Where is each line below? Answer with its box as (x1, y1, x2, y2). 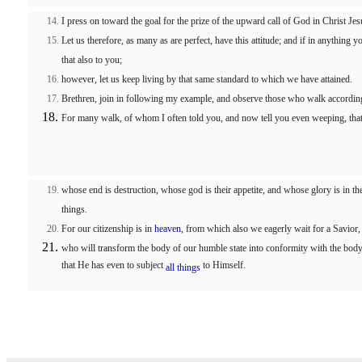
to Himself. (200, 259, 246, 273)
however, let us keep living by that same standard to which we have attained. (61, 74, 352, 85)
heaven (154, 223, 181, 234)
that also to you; (61, 54, 122, 65)
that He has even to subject (61, 259, 166, 273)
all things (166, 262, 200, 273)
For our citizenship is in (61, 223, 154, 234)
